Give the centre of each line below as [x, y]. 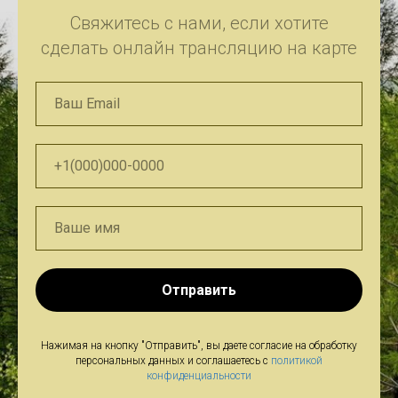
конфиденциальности [199, 376]
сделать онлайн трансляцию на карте [199, 48]
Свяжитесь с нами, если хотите [199, 23]
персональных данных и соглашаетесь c [173, 361]
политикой [297, 361]
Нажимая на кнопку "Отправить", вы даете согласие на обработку [199, 346]
